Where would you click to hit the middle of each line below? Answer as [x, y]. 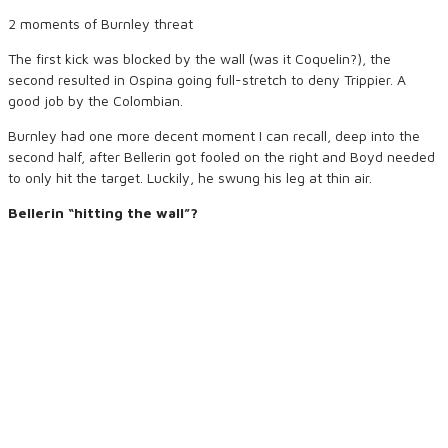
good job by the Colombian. [95, 100]
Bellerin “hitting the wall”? [103, 212]
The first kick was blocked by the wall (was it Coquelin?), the [199, 58]
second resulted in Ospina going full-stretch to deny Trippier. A [207, 79]
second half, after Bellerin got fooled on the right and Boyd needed [221, 156]
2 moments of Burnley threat [100, 23]
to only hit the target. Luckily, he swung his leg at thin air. [190, 177]
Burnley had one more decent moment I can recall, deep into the [214, 135]
